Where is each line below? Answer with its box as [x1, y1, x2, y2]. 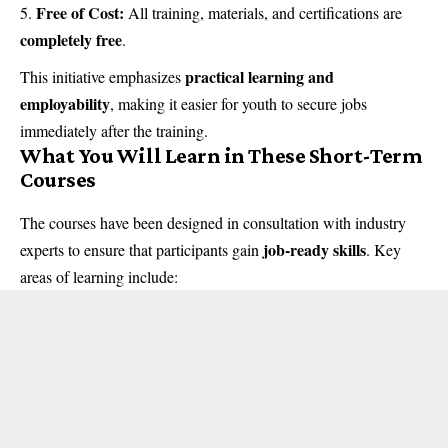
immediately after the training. [20, 119, 208, 141]
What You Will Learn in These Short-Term [20, 142, 423, 168]
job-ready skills [263, 238, 366, 262]
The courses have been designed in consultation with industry [20, 212, 406, 234]
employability [20, 91, 110, 115]
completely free [20, 28, 122, 52]
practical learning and [185, 64, 334, 88]
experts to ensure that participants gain [20, 239, 263, 261]
